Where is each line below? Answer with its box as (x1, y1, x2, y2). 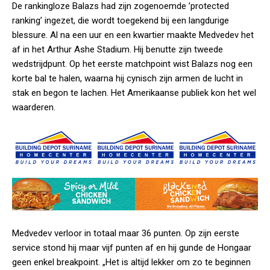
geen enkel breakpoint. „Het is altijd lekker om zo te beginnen (12, 257, 251, 268)
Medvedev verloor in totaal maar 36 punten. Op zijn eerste (12, 228, 239, 239)
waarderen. (12, 101, 55, 113)
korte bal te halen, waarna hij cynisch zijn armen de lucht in (12, 72, 243, 84)
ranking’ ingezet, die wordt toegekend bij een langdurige (12, 14, 229, 26)
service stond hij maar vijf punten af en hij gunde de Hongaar (12, 242, 251, 254)
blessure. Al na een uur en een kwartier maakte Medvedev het (12, 29, 254, 40)
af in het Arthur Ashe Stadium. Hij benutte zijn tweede (12, 43, 223, 55)
